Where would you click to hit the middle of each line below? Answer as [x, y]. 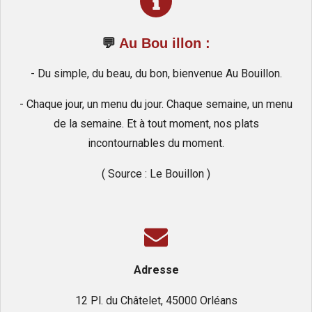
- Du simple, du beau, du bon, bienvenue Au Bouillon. [156, 74]
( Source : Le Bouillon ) [156, 174]
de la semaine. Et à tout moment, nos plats [156, 124]
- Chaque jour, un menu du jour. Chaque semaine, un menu [156, 104]
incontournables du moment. [156, 143]
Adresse [156, 270]
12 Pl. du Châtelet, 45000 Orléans [156, 301]
